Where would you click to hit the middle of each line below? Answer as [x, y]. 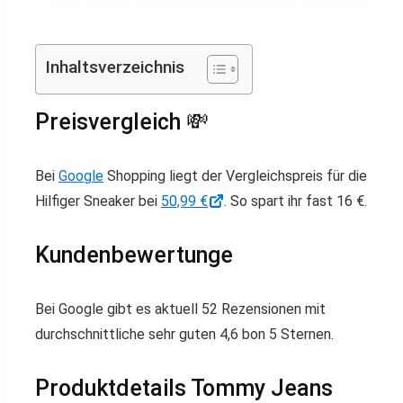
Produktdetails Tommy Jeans [184, 388]
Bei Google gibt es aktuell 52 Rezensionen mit [180, 309]
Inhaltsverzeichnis [115, 67]
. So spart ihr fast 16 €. [295, 201]
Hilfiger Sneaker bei [98, 201]
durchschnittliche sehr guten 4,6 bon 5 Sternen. [184, 334]
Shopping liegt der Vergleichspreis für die [235, 175]
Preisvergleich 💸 [122, 121]
